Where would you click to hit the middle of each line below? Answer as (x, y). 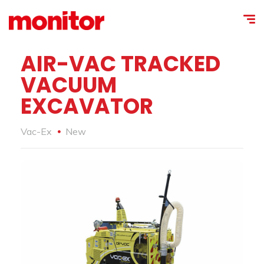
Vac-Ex (36, 131)
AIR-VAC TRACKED (121, 64)
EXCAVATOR (87, 106)
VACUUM (69, 85)
